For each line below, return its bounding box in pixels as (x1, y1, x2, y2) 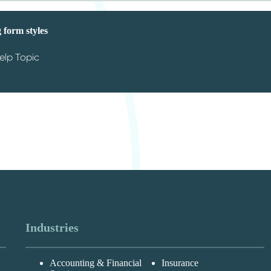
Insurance (162, 257, 199, 268)
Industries (25, 220, 79, 234)
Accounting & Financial (49, 257, 142, 268)
